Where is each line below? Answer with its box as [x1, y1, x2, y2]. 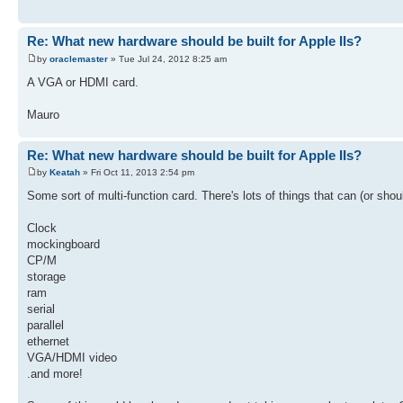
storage [27, 270, 66, 284]
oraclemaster [49, 53, 108, 64]
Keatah [49, 167, 80, 178]
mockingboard [27, 237, 100, 252]
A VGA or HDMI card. [27, 75, 139, 89]
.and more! [27, 367, 83, 381]
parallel [27, 318, 64, 333]
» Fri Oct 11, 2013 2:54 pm [80, 167, 194, 178]
